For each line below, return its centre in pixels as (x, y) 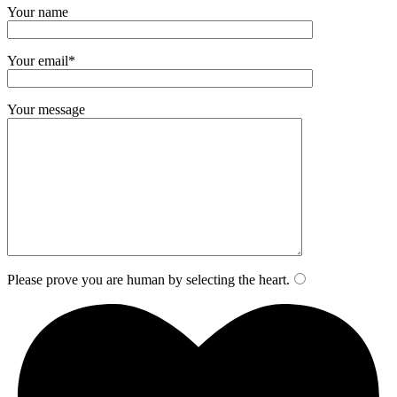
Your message (46, 109)
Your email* (41, 60)
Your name (38, 12)
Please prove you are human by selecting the (131, 279)
